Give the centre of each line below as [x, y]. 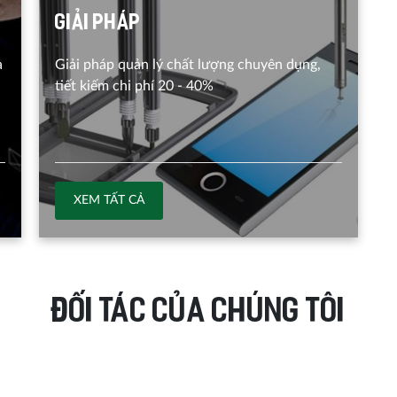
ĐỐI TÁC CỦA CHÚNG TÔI [198, 313]
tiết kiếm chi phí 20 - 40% [134, 86]
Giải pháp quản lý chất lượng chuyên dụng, [188, 64]
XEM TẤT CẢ [109, 200]
